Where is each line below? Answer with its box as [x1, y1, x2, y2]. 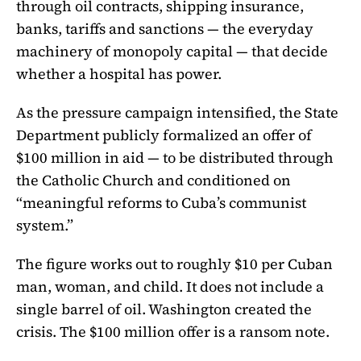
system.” [16, 214, 73, 235]
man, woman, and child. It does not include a [16, 276, 324, 297]
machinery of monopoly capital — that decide [16, 41, 328, 62]
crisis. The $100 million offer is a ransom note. [16, 321, 330, 342]
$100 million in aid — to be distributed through [16, 147, 334, 168]
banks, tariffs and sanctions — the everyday [16, 19, 313, 39]
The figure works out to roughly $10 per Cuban [16, 253, 333, 274]
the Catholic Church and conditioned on [16, 169, 291, 190]
